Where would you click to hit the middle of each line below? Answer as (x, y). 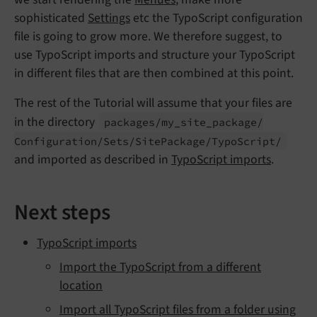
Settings (109, 18)
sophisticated (51, 18)
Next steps (62, 212)
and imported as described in (93, 159)
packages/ (133, 122)
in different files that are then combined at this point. (154, 73)
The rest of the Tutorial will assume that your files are (153, 103)
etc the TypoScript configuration (217, 18)
